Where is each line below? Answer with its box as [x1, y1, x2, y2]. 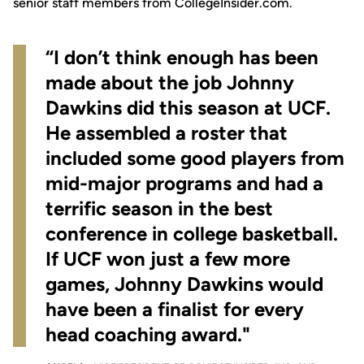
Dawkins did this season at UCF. [45, 96, 331, 119]
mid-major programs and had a [45, 171, 323, 195]
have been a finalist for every [45, 297, 304, 321]
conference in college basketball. [45, 222, 338, 245]
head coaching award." [45, 323, 250, 346]
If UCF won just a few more [45, 247, 290, 271]
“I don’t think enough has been [45, 45, 318, 69]
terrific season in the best [45, 197, 273, 220]
